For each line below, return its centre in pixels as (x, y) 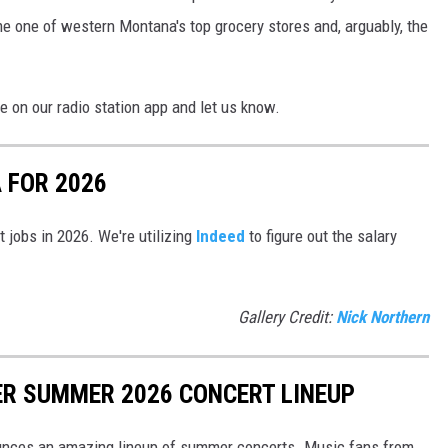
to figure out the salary (321, 236)
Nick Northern (382, 317)
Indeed (220, 236)
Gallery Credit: (287, 317)
